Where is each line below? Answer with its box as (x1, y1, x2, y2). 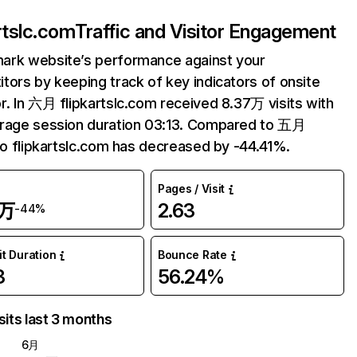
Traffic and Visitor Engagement (75, 20, 336, 43)
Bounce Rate (157, 248, 227, 261)
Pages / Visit (157, 182, 226, 195)
